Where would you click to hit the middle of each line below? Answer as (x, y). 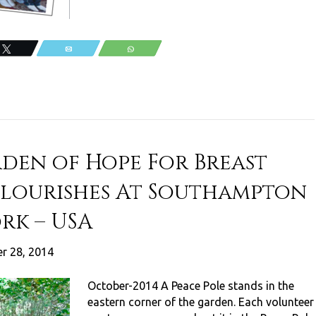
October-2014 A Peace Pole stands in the (191, 286)
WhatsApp (157, 49)
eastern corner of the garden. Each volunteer (201, 302)
